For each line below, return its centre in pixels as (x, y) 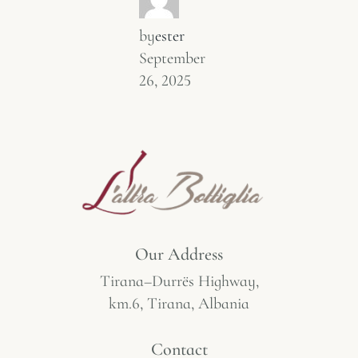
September (172, 59)
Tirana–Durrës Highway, (179, 281)
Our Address (179, 255)
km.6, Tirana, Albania (179, 303)
